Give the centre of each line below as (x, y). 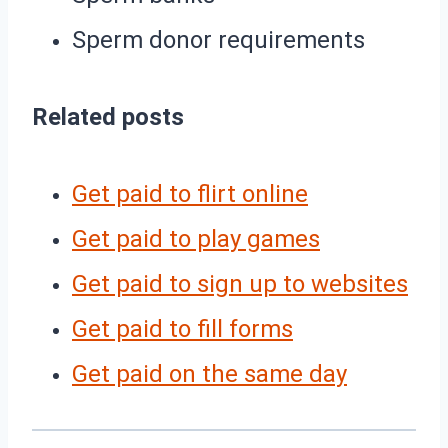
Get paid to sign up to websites (240, 283)
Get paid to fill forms (182, 328)
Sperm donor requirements (218, 39)
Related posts (108, 116)
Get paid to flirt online (190, 193)
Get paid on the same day (209, 373)
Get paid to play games (196, 238)
